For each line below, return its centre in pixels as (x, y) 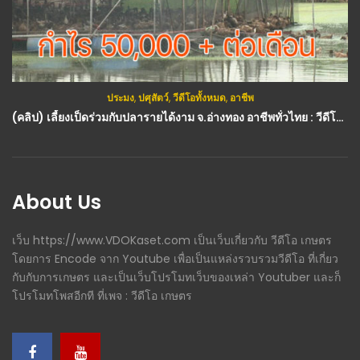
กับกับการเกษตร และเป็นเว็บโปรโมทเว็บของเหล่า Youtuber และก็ (176, 278)
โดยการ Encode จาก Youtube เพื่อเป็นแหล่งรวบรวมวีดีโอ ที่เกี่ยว (175, 259)
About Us (57, 202)
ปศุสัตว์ (153, 98)
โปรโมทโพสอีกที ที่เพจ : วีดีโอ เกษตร (102, 296)
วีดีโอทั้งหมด (199, 98)
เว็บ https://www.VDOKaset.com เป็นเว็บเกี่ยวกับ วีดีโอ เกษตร (172, 241)
